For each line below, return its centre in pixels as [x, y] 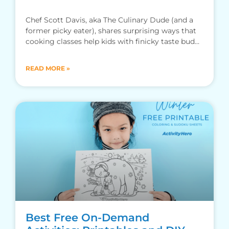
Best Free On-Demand [87, 218]
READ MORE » [48, 68]
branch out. [46, 52]
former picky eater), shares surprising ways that [111, 31]
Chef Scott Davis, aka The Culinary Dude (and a [109, 20]
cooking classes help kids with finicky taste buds [112, 42]
